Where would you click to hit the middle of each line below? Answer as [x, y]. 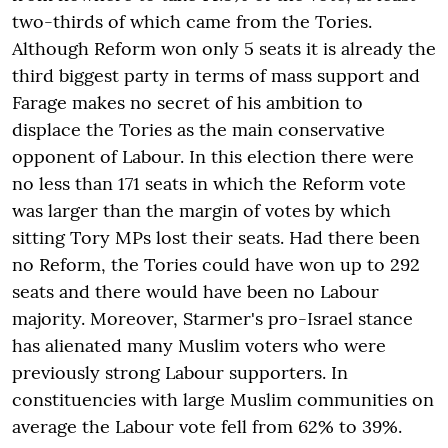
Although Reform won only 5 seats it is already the [224, 48]
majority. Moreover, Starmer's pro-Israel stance [212, 318]
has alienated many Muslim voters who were [199, 345]
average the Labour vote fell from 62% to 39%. [207, 426]
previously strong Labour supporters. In [180, 372]
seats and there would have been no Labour [195, 291]
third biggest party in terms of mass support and [216, 75]
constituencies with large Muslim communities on [223, 399]
